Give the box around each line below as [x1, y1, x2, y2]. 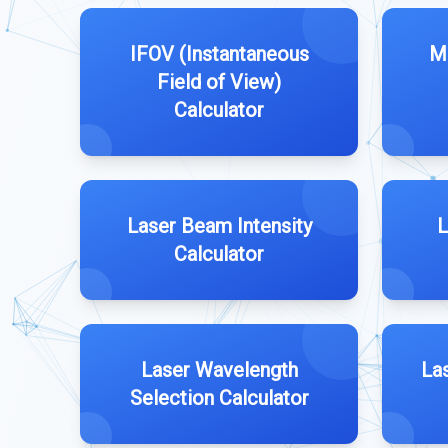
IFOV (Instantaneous [129, 42, 309, 66]
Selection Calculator [129, 386, 309, 410]
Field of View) [157, 70, 281, 94]
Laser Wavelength [140, 358, 298, 382]
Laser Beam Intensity [126, 214, 312, 238]
